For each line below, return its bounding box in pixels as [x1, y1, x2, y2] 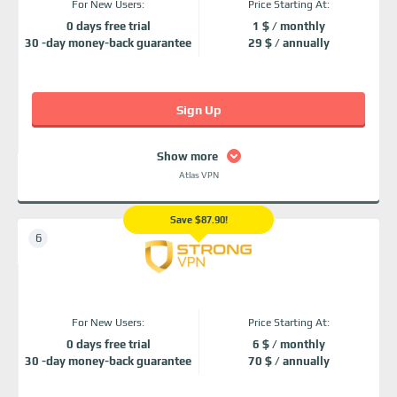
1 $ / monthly [253, 19, 325, 33]
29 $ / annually [248, 36, 330, 50]
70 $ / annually [248, 354, 330, 368]
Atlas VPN [178, 170, 219, 180]
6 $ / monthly [253, 338, 325, 351]
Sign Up [175, 103, 222, 117]
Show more [156, 149, 218, 163]
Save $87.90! [169, 214, 228, 225]
